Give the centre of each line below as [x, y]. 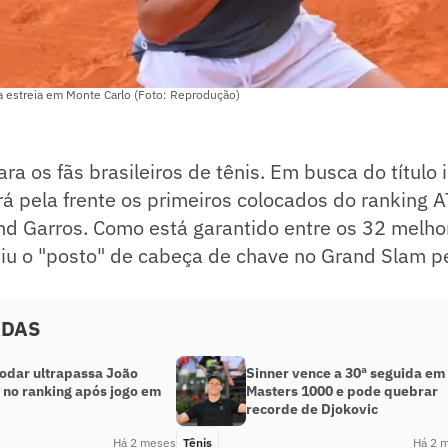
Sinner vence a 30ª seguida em [346, 373]
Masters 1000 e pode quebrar [342, 391]
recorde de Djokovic [312, 409]
